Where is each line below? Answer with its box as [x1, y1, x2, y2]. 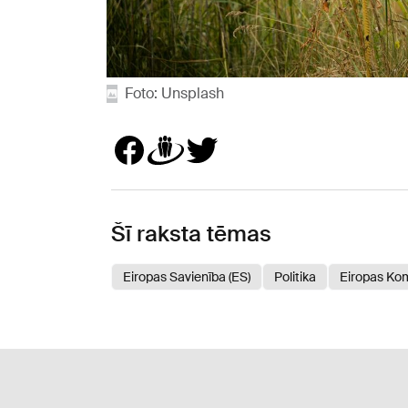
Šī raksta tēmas [111, 219, 271, 248]
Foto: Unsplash [125, 83, 224, 103]
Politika [274, 268, 316, 285]
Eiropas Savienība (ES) [123, 268, 250, 285]
